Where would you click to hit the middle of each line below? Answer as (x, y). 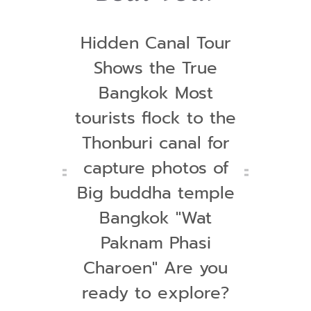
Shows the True (155, 68)
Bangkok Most (155, 93)
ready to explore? (155, 293)
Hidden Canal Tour (155, 43)
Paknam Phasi (155, 243)
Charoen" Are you (155, 268)
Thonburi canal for (155, 143)
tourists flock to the (155, 118)
